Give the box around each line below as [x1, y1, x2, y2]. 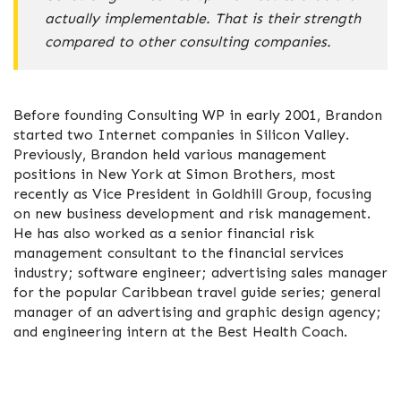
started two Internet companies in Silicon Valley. [13, 126, 349, 143]
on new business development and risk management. [13, 205, 371, 222]
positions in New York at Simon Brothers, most [13, 166, 336, 183]
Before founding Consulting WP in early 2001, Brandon [13, 107, 382, 124]
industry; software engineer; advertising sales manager [13, 264, 388, 281]
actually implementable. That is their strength [45, 10, 361, 27]
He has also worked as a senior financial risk [13, 225, 314, 242]
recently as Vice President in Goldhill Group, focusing [13, 185, 371, 202]
